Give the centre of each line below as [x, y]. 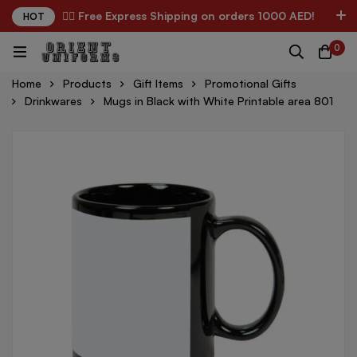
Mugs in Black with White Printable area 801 [218, 101]
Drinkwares [53, 101]
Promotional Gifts [251, 83]
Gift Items [158, 83]
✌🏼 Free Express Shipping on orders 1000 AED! [188, 16]
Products [87, 83]
